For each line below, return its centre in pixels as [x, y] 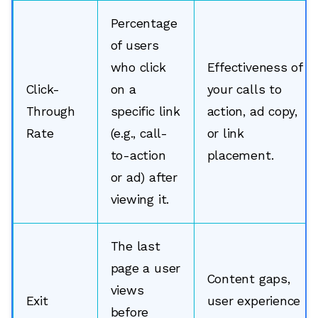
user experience [254, 301]
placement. [240, 155]
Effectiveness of [255, 67]
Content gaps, [248, 279]
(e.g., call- [139, 133]
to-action [138, 155]
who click [138, 67]
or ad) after [144, 177]
